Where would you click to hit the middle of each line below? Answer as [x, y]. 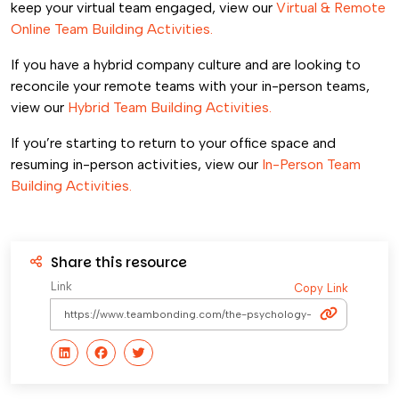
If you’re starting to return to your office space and [173, 143]
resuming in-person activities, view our [136, 164]
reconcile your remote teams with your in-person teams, [190, 86]
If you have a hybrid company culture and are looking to [186, 65]
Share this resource [119, 262]
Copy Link [321, 288]
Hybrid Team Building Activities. [170, 107]
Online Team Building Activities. [112, 29]
